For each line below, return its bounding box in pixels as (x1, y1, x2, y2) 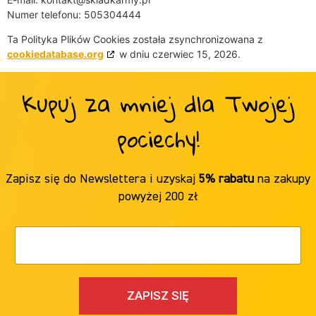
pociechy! (116, 117, 200, 159)
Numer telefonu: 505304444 (7, 8, 141, 21)
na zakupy (254, 172, 310, 186)
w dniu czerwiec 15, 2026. (116, 48, 241, 61)
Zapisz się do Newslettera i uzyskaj (6, 172, 199, 186)
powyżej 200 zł (119, 190, 197, 203)
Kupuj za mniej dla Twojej (22, 82, 294, 124)
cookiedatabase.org (7, 48, 104, 61)
